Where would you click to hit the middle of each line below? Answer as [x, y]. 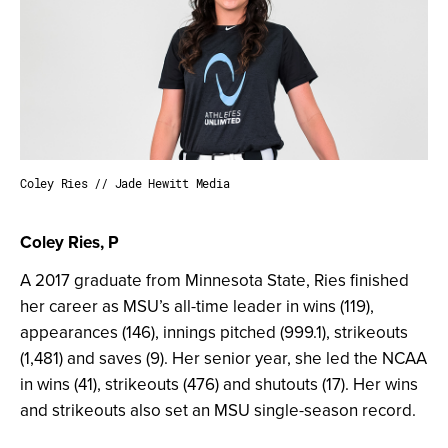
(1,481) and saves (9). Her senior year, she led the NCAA [223, 357]
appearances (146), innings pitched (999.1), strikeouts [214, 331]
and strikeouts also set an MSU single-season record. [218, 409]
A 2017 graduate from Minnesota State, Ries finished [214, 279]
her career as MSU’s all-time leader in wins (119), [197, 305]
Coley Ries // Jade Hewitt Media [125, 182]
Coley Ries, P [69, 241]
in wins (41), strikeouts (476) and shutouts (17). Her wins [219, 383]
